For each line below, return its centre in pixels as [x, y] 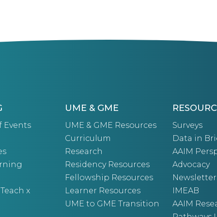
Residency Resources [107, 164]
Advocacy [191, 164]
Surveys [188, 125]
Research [84, 151]
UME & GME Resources [110, 125]
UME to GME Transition [112, 203]
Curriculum [88, 138]
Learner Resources [102, 190]
